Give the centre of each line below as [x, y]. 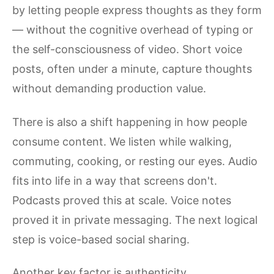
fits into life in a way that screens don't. [115, 180]
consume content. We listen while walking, [122, 141]
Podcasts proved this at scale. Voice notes [122, 200]
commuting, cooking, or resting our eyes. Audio [135, 161]
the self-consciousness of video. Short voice [127, 49]
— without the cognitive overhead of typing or [133, 30]
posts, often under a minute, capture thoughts [132, 69]
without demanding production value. [109, 88]
